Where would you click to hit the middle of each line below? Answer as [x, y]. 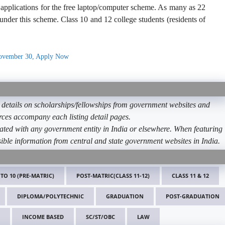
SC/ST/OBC [100, 217]
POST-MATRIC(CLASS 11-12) [113, 176]
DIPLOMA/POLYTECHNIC [50, 196]
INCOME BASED [43, 217]
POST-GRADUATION [193, 196]
